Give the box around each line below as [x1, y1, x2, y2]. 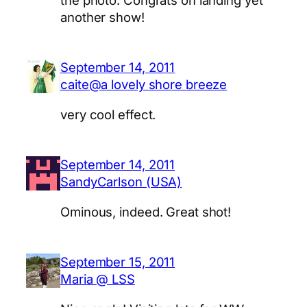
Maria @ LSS [60, 271, 135, 287]
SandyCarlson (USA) [60, 174, 182, 190]
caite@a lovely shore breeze [60, 77, 228, 93]
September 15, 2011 [60, 254, 175, 270]
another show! [60, 9, 145, 25]
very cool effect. [60, 106, 156, 122]
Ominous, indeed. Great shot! [60, 204, 232, 219]
